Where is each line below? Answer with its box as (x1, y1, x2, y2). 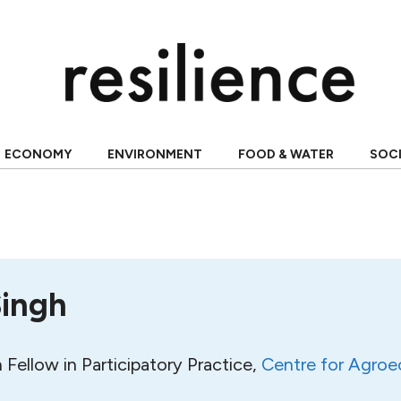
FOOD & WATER (237, 147, 334, 162)
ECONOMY (4, 147, 72, 162)
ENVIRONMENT (107, 147, 202, 162)
